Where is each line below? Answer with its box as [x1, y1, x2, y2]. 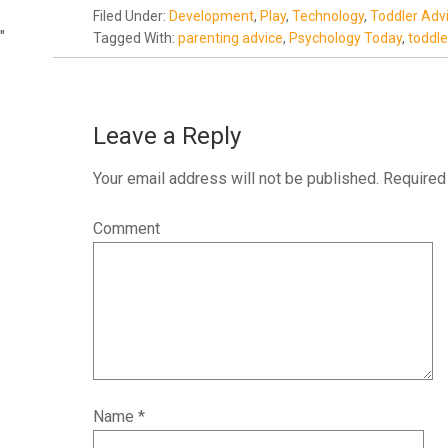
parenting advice [178, 30, 283, 46]
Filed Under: [93, 8, 169, 24]
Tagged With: [93, 30, 178, 46]
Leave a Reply [93, 122, 241, 150]
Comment [93, 219, 160, 238]
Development [169, 8, 254, 24]
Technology [292, 8, 364, 24]
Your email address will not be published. [93, 169, 379, 188]
